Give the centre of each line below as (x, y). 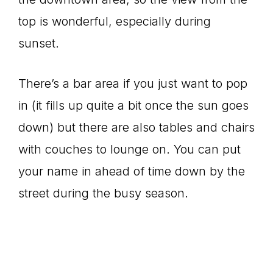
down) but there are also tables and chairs (136, 128)
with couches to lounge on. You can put (129, 150)
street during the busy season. (103, 193)
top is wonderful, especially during (115, 22)
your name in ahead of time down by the (132, 172)
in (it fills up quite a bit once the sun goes (133, 106)
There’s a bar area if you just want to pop (133, 84)
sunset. (39, 44)
